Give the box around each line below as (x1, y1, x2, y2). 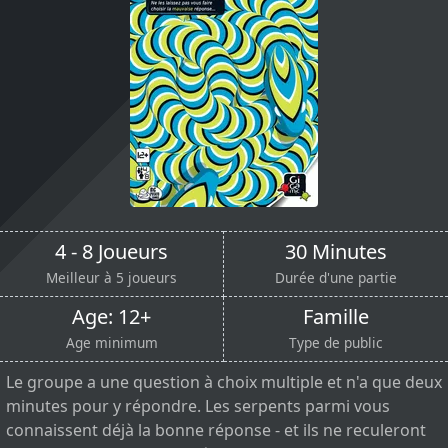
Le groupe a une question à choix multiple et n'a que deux (6, 370, 442, 393)
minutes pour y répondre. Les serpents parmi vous (6, 394, 390, 417)
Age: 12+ (72, 302, 151, 330)
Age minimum (65, 332, 158, 352)
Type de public (289, 332, 383, 352)
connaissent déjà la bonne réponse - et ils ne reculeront (6, 418, 426, 441)
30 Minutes (285, 237, 387, 265)
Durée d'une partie (275, 267, 397, 287)
